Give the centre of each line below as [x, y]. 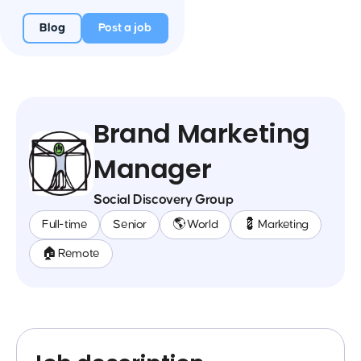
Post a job [125, 28]
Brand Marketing [202, 133]
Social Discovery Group [164, 200]
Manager [153, 169]
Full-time [65, 224]
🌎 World [195, 224]
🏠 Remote [71, 253]
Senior [130, 224]
